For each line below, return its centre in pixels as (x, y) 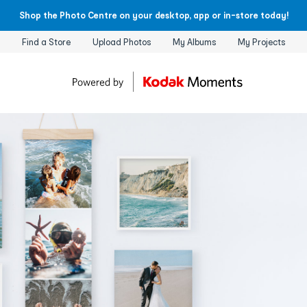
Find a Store (46, 42)
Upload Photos (122, 42)
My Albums (194, 42)
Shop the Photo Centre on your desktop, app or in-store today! (153, 15)
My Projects (261, 42)
